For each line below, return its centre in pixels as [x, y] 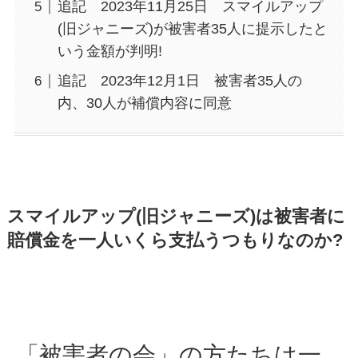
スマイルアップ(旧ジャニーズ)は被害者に [176, 216]
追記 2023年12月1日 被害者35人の [179, 81]
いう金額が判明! [109, 52]
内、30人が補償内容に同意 [144, 103]
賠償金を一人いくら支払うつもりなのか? [175, 240]
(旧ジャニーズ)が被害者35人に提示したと [192, 29]
